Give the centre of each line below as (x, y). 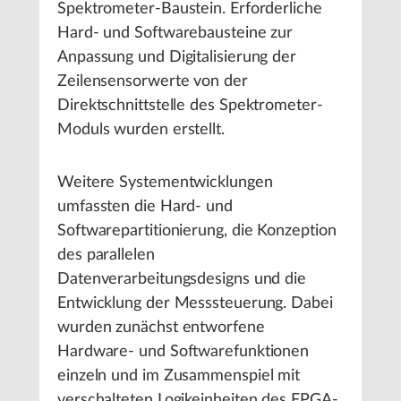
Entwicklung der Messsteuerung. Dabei (195, 303)
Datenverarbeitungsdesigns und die (182, 279)
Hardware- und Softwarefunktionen (183, 351)
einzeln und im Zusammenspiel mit (179, 375)
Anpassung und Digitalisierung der (177, 57)
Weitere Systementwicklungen (165, 182)
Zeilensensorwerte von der (153, 81)
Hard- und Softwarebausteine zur (175, 33)
